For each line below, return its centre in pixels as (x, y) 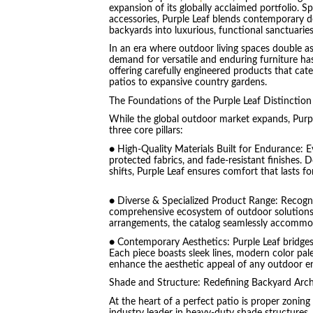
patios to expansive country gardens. (188, 83)
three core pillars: (146, 131)
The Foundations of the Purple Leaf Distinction (210, 101)
